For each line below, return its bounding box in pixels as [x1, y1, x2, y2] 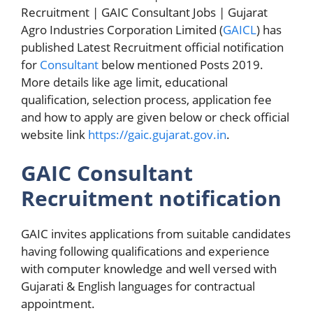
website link [21, 126, 88, 143]
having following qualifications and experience [21, 243, 270, 259]
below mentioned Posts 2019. [99, 56, 263, 73]
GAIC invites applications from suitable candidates [21, 226, 291, 242]
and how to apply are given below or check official [21, 108, 289, 125]
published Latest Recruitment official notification [21, 38, 284, 55]
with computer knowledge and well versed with [21, 261, 277, 277]
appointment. [21, 296, 95, 312]
